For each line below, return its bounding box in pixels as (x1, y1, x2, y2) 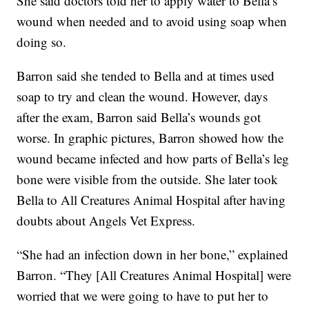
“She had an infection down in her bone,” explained (17, 246, 289, 263)
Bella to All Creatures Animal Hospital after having (17, 191, 286, 209)
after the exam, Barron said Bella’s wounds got (17, 108, 261, 126)
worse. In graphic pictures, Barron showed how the (17, 129, 284, 147)
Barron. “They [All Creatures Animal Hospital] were (17, 266, 292, 284)
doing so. (17, 33, 67, 51)
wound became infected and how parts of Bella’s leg (17, 150, 290, 168)
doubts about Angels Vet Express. (17, 212, 196, 230)
